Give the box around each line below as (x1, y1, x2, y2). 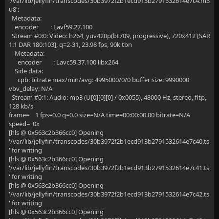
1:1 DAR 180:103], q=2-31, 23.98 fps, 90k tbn (9, 40, 132, 49)
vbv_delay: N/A (9, 84, 52, 93)
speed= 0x (9, 119, 44, 128)
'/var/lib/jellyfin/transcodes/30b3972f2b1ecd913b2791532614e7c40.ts (9, 137, 209, 146)
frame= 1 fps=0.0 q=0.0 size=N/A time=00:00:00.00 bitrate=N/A (9, 110, 190, 119)
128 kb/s (9, 102, 33, 110)
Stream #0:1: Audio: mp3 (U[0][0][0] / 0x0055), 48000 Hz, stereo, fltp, (9, 93, 206, 102)
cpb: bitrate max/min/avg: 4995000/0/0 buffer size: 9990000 (9, 75, 189, 84)
